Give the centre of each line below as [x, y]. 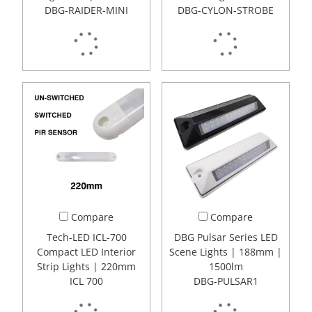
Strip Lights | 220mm [86, 267]
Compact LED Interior [86, 252]
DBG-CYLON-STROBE [226, 10]
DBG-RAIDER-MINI [86, 10]
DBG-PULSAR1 [226, 281]
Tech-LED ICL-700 [86, 237]
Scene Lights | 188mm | [226, 252]
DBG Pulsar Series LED [226, 237]
